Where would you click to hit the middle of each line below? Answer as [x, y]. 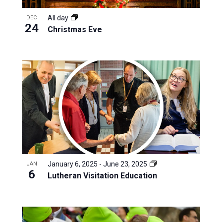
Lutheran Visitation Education [102, 175]
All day [58, 18]
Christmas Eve [75, 29]
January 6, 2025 [72, 164]
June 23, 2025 [125, 164]
